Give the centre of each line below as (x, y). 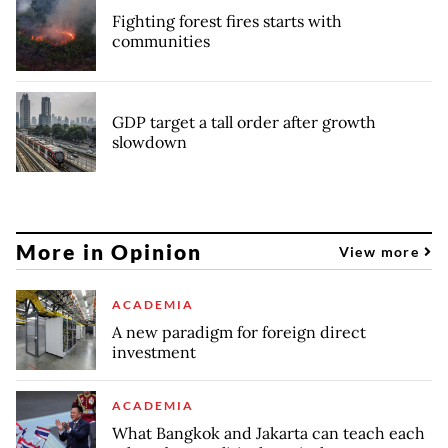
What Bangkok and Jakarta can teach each (268, 433)
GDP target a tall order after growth (244, 122)
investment (154, 352)
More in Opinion (109, 251)
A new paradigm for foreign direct (239, 332)
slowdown (149, 142)
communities (161, 41)
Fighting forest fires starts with (227, 21)
